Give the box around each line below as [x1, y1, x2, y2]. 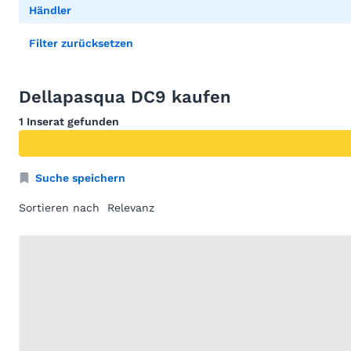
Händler [29, 4, 71, 16]
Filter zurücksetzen [29, 37, 133, 49]
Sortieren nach [19, 201, 100, 214]
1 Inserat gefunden [19, 115, 119, 128]
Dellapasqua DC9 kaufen [19, 87, 231, 107]
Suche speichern [35, 172, 125, 184]
